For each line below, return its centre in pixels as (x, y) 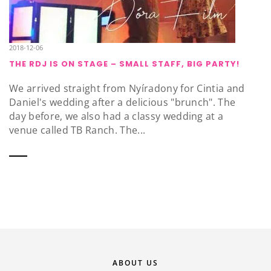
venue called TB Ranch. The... (77, 130)
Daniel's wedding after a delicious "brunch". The (122, 103)
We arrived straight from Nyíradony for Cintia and (127, 89)
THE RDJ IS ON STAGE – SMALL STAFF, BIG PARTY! (124, 64)
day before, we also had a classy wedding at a (116, 116)
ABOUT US (135, 263)
